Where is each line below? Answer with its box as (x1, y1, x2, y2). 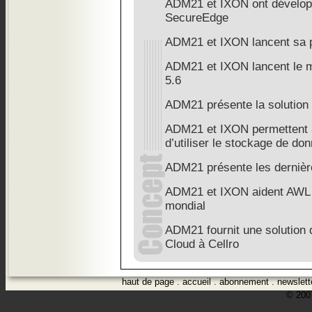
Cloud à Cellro (165, 237, 239, 251)
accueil (182, 276, 211, 287)
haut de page (121, 276, 174, 287)
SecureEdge (165, 11, 228, 24)
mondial (165, 199, 205, 212)
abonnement (219, 276, 269, 287)
